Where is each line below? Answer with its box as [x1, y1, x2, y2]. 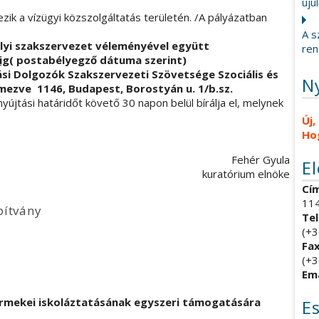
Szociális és [217, 66, 278, 81]
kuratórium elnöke [202, 166, 290, 181]
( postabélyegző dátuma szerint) [9, 52, 187, 67]
